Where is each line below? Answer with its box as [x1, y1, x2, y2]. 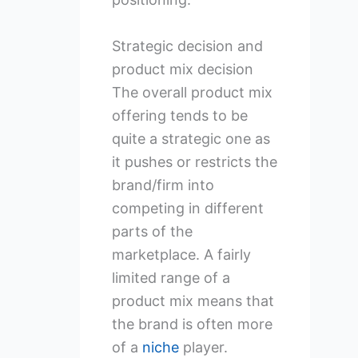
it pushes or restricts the [111, 153, 277, 170]
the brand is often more [111, 315, 272, 332]
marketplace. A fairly [111, 245, 251, 263]
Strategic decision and [111, 37, 263, 54]
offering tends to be [111, 106, 248, 124]
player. [178, 338, 228, 356]
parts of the [111, 222, 193, 240]
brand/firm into [111, 176, 214, 193]
